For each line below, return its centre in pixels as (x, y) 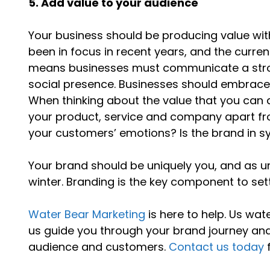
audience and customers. (99, 246)
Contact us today (217, 246)
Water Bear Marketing (87, 214)
